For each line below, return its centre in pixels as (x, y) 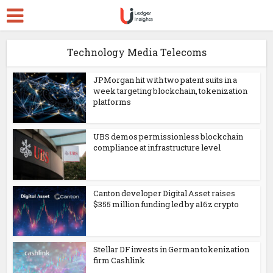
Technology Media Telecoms (136, 52)
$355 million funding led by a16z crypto (166, 204)
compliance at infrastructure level (157, 147)
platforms (112, 102)
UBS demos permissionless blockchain (168, 136)
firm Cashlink (119, 261)
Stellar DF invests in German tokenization (172, 250)
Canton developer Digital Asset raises (165, 193)
